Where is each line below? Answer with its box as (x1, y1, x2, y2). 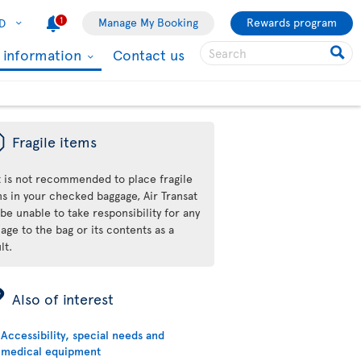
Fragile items (12, 131, 98, 151)
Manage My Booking (98, 15, 198, 30)
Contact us (113, 44, 185, 64)
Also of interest (12, 288, 114, 309)
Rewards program (247, 15, 337, 30)
